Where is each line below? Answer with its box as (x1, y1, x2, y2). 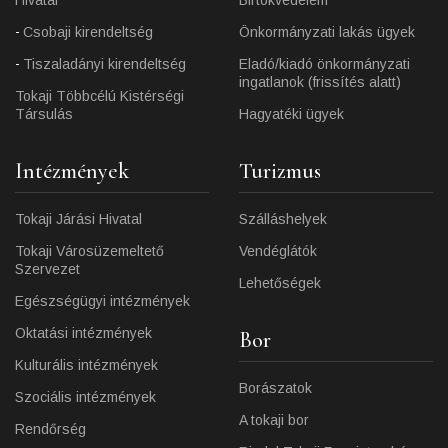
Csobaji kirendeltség (23, 23, 153, 40)
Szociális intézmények (15, 388, 156, 405)
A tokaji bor (239, 411, 309, 428)
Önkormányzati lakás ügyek (239, 23, 415, 40)
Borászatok (239, 379, 312, 396)
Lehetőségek (239, 274, 321, 291)
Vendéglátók (239, 242, 317, 259)
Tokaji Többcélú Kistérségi (15, 87, 184, 104)
